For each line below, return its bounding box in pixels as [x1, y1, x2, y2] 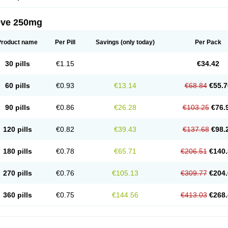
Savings [96, 39, 119, 46]
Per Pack [194, 39, 221, 46]
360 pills [3, 191, 32, 199]
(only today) [119, 39, 155, 46]
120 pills [3, 125, 32, 133]
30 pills [5, 60, 30, 68]
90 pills [5, 103, 30, 111]
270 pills [3, 169, 32, 177]
